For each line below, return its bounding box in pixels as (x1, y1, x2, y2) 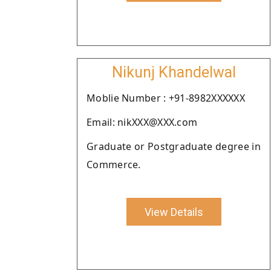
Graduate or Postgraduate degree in (87, 140, 261, 153)
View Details (144, 205, 203, 218)
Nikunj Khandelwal (111, 64, 236, 81)
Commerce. (87, 158, 141, 171)
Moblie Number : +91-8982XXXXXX (87, 91, 245, 105)
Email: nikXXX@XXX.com (87, 116, 198, 129)
